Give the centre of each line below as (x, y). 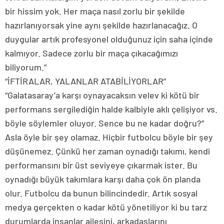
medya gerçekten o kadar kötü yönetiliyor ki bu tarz (106, 207)
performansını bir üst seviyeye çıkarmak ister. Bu (101, 165)
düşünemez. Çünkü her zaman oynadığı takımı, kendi (107, 151)
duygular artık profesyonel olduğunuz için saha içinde (109, 39)
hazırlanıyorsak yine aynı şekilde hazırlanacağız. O (101, 25)
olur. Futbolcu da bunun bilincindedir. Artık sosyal (101, 193)
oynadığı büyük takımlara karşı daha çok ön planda (103, 179)
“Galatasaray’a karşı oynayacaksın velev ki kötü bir (102, 95)
